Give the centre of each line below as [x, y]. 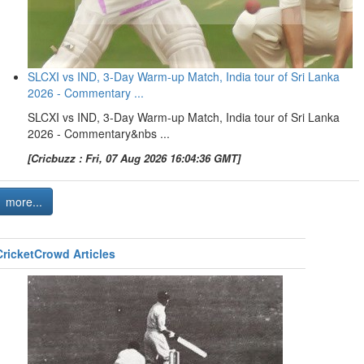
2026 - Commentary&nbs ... [99, 133]
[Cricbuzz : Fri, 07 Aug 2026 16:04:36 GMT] [134, 158]
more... [24, 201]
